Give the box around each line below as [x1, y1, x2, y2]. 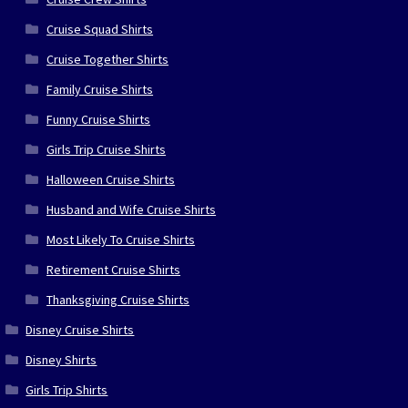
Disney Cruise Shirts [25, 321, 135, 338]
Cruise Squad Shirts [46, 20, 154, 37]
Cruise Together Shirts [46, 50, 169, 67]
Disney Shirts [25, 351, 97, 368]
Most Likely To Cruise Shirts [46, 230, 196, 248]
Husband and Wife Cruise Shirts [46, 200, 217, 218]
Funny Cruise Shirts [46, 110, 151, 127]
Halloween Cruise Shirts [46, 170, 176, 188]
